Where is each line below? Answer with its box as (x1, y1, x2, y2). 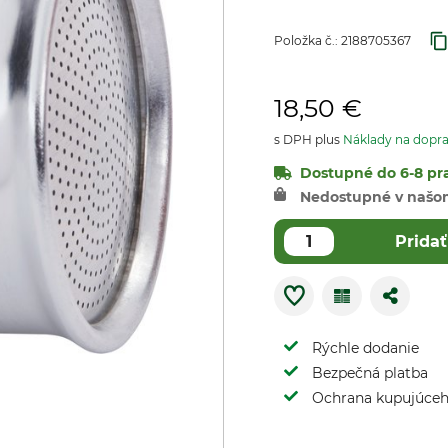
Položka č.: (274, 33, 341, 48)
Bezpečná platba (312, 364, 428, 382)
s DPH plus (274, 132, 343, 147)
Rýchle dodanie (312, 339, 419, 357)
